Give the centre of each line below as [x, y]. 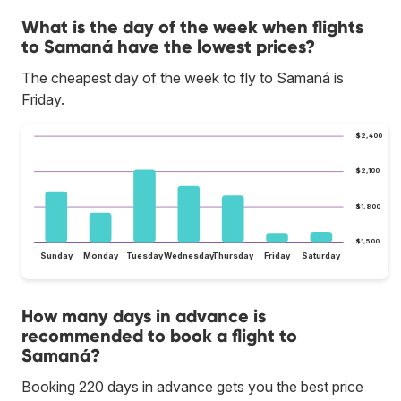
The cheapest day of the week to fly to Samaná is [183, 78]
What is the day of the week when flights [192, 27]
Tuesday [145, 255]
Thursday [234, 255]
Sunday [56, 255]
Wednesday [189, 255]
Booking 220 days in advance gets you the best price [192, 386]
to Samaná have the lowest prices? [168, 47]
